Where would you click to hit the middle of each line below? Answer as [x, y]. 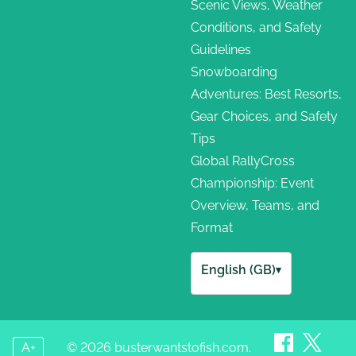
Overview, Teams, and [255, 205]
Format [212, 227]
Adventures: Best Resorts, [266, 94]
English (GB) [238, 269]
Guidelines [221, 49]
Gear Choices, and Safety [264, 116]
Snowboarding [234, 72]
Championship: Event [252, 183]
